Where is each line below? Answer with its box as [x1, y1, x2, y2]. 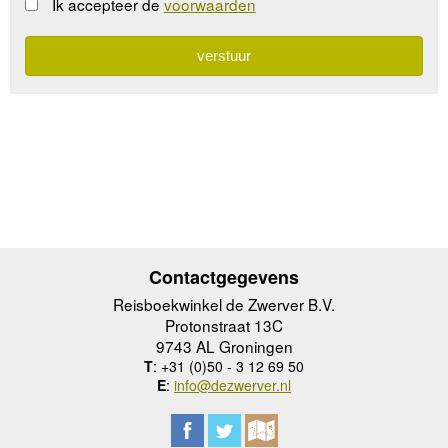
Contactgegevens [149, 263, 299, 290]
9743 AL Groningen [155, 334, 293, 357]
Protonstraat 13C [165, 313, 283, 336]
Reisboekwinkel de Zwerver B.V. [113, 292, 335, 315]
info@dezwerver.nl [174, 374, 291, 395]
